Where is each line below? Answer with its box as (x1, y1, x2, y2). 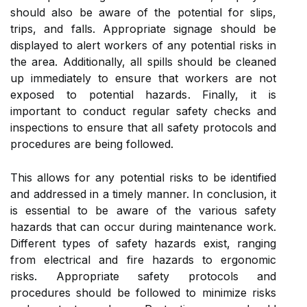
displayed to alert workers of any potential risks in (10, 38, 276, 52)
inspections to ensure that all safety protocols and (10, 120, 276, 134)
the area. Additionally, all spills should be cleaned (10, 54, 276, 69)
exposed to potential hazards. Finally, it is (10, 87, 276, 101)
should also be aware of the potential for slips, (10, 5, 276, 19)
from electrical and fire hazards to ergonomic (10, 252, 276, 267)
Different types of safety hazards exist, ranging (10, 236, 276, 250)
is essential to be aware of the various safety (10, 203, 276, 217)
